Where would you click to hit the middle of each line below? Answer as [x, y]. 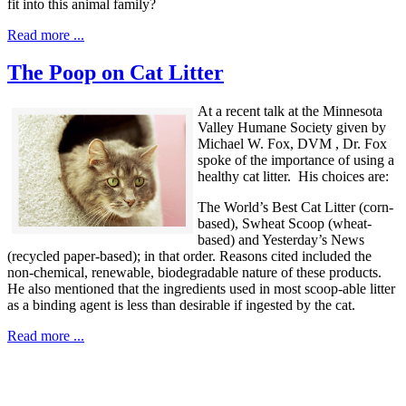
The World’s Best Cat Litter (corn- [295, 208]
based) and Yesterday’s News [281, 240]
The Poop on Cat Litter [116, 73]
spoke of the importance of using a [296, 160]
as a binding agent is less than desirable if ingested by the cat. [181, 305]
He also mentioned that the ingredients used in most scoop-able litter [201, 289]
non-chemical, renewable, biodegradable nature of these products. [196, 273]
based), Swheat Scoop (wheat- [285, 224]
